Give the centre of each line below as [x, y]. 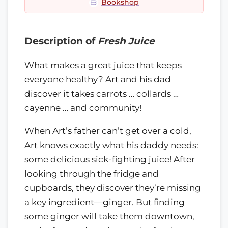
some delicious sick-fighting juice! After [110, 159]
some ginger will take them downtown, [109, 216]
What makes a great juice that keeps [103, 65]
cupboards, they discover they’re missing [113, 188]
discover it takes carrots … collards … [102, 93]
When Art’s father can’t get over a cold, [108, 131]
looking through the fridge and [92, 173]
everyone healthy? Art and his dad [98, 79]
